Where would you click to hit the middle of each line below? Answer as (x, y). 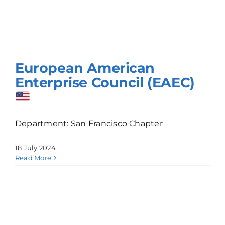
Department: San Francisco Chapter (89, 124)
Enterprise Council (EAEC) (105, 83)
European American (85, 68)
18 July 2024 (35, 148)
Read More (33, 158)
